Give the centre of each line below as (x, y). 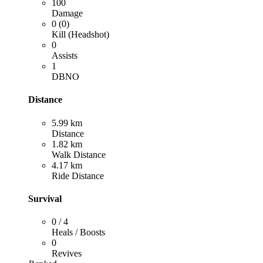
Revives (67, 254)
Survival (45, 198)
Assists (65, 56)
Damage (67, 14)
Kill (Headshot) (80, 35)
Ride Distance (78, 176)
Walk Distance (79, 154)
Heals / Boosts (78, 232)
